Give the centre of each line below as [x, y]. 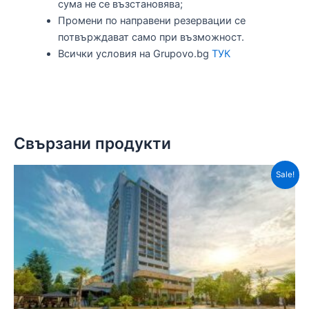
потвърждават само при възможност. [151, 37]
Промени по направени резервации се [151, 20]
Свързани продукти [92, 143]
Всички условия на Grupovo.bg [134, 53]
